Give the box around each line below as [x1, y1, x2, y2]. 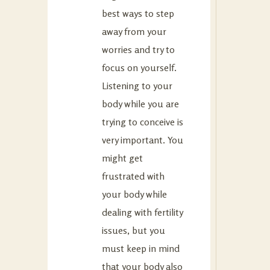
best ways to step [102, 7, 174, 19]
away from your [102, 25, 166, 37]
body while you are [102, 97, 179, 110]
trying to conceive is [102, 115, 183, 128]
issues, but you [102, 224, 165, 236]
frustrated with [102, 169, 165, 182]
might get [102, 151, 143, 164]
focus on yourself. [102, 61, 177, 74]
